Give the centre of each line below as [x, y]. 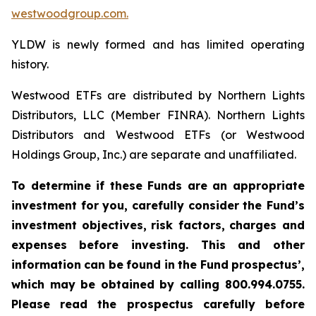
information [46, 265]
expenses [39, 245]
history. [30, 64]
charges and [267, 225]
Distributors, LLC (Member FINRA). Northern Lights [158, 115]
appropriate [269, 186]
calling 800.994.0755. [242, 284]
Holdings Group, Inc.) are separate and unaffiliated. [154, 154]
